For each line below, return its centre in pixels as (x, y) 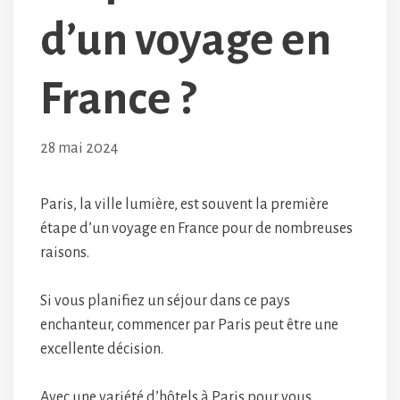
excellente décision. (103, 350)
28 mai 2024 (79, 149)
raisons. (66, 253)
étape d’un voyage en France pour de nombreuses (196, 229)
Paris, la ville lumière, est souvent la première (184, 205)
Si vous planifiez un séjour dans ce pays (165, 301)
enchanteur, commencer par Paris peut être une (189, 325)
